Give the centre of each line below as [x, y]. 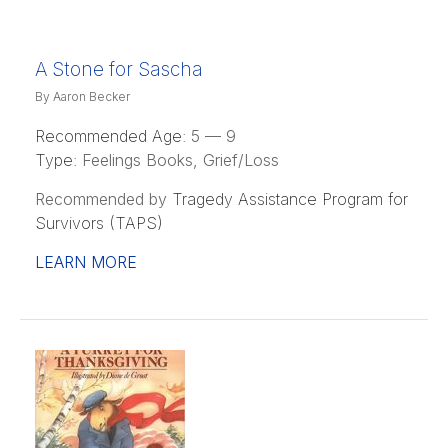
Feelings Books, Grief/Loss [178, 159]
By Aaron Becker [82, 96]
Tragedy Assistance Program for [290, 198]
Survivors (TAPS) [99, 222]
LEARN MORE [86, 261]
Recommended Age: [110, 135]
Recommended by [103, 198]
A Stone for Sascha [119, 69]
